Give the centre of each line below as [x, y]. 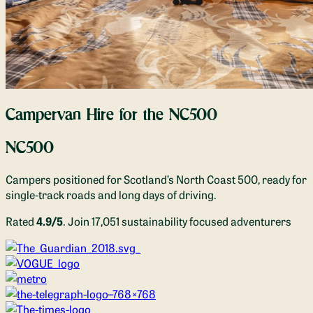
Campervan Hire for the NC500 [111, 115]
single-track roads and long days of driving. [111, 194]
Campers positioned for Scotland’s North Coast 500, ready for [156, 179]
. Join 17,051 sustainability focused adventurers [177, 220]
